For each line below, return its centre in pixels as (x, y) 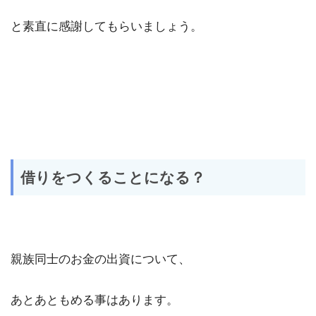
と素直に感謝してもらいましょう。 (107, 26)
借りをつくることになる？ (113, 178)
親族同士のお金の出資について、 (101, 259)
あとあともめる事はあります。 (95, 300)
